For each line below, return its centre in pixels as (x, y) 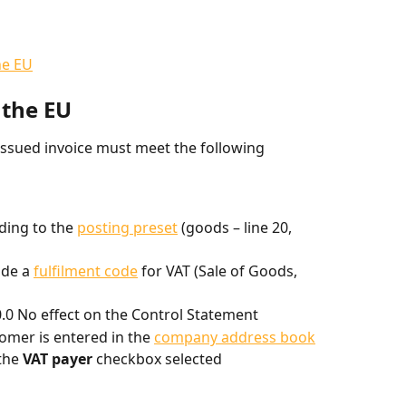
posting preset (127, 228)
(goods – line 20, (237, 228)
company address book (235, 337)
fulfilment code (86, 271)
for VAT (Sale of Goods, (219, 271)
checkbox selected (157, 358)
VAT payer (58, 358)
